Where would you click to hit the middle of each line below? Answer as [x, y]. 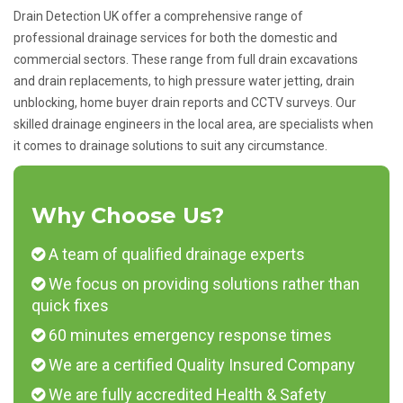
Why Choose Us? [128, 216]
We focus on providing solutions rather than [202, 284]
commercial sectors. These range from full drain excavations [186, 60]
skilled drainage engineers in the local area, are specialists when [193, 125]
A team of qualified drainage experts [175, 255]
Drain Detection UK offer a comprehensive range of [158, 17]
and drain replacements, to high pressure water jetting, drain [184, 81]
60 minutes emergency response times [188, 336]
